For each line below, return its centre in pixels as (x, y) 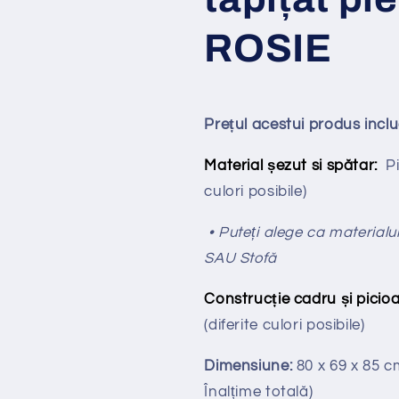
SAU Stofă (240, 258)
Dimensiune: (248, 366)
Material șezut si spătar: (291, 166)
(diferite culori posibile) (285, 325)
